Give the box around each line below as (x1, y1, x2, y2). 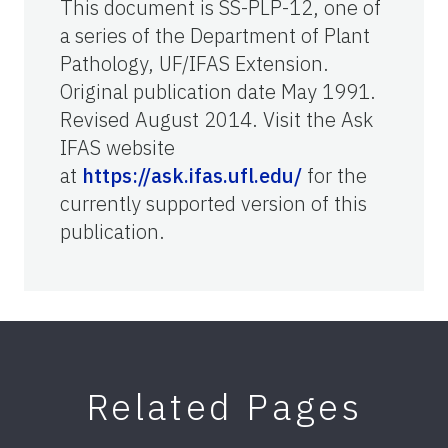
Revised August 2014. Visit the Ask (60, 105, 373, 133)
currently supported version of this (60, 189, 367, 217)
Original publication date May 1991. (60, 77, 376, 105)
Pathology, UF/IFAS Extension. (60, 49, 329, 77)
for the (302, 161, 367, 189)
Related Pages (85, 382, 363, 430)
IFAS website (60, 133, 175, 161)
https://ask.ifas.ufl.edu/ (82, 161, 302, 189)
